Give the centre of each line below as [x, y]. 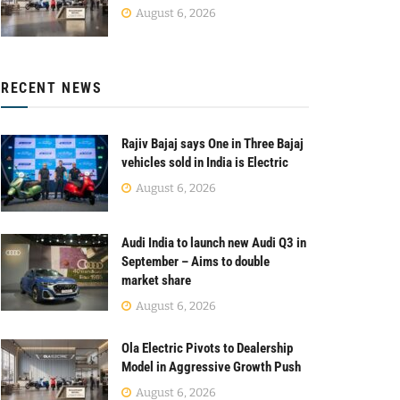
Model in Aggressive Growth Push [211, 367]
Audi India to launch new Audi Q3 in [214, 242]
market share [156, 280]
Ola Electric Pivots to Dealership [207, 348]
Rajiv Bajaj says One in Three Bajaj [212, 144]
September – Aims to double [196, 261]
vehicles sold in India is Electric [205, 163]
